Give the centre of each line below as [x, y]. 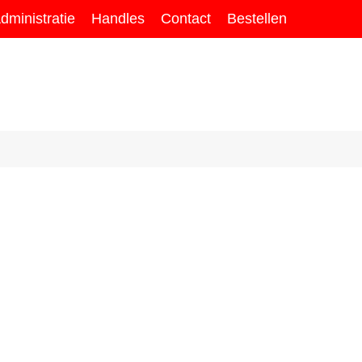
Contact [186, 19]
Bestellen [257, 19]
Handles [118, 19]
